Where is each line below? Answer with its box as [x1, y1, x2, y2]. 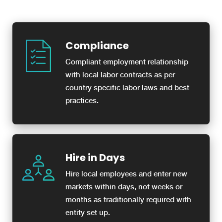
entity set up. [65, 208, 110, 217]
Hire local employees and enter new [65, 169, 187, 178]
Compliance [65, 38, 129, 53]
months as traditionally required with [65, 195, 191, 204]
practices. [65, 96, 99, 105]
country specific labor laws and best [65, 83, 189, 92]
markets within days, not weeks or [65, 182, 182, 191]
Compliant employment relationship [65, 57, 188, 66]
